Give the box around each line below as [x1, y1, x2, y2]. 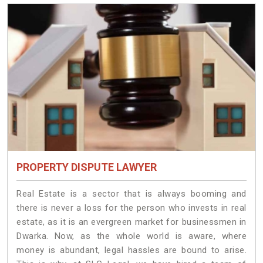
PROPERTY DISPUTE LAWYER [16, 161, 157, 174]
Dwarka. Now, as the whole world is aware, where [16, 231, 247, 242]
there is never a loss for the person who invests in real [16, 203, 247, 214]
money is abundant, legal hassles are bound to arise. [16, 245, 247, 256]
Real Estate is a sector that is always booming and [16, 188, 247, 200]
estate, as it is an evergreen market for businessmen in [16, 217, 247, 228]
